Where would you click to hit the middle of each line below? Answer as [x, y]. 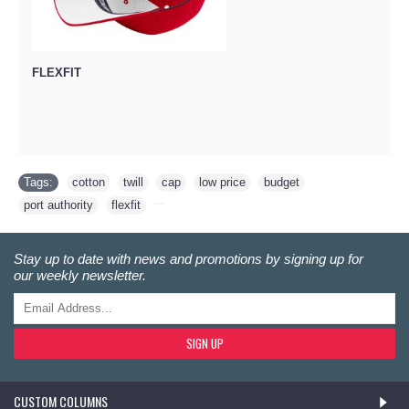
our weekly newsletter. [80, 275]
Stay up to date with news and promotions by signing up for [189, 258]
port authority [58, 204]
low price [222, 182]
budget [282, 182]
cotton [89, 182]
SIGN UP [204, 343]
